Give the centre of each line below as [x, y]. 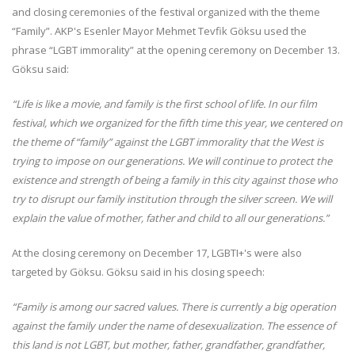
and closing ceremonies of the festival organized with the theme [166, 11]
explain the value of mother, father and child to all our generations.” [170, 218]
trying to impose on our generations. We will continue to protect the [172, 160]
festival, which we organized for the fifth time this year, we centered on [177, 122]
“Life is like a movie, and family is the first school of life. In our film [164, 103]
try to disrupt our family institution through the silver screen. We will [172, 198]
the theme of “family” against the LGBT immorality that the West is [168, 141]
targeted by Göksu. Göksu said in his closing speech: [138, 271]
